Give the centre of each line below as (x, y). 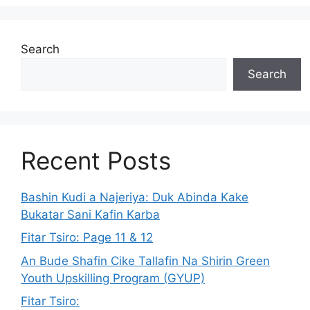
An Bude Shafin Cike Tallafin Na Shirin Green (145, 261)
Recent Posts (96, 160)
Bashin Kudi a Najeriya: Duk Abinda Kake (135, 197)
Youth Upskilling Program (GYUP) (113, 278)
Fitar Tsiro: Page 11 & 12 (87, 237)
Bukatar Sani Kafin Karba (90, 214)
